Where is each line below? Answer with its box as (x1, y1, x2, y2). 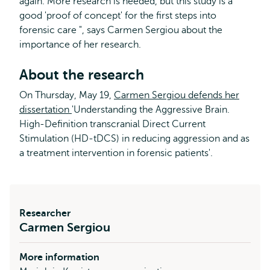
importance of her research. (19, 39, 141, 50)
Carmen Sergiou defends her (114, 89, 239, 101)
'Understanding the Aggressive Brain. (72, 104, 230, 115)
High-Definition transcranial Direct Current (19, 118, 206, 130)
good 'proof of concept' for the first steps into (19, 10, 216, 21)
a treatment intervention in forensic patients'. (19, 147, 213, 159)
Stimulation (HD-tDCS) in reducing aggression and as (19, 133, 250, 144)
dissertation (19, 104, 72, 115)
